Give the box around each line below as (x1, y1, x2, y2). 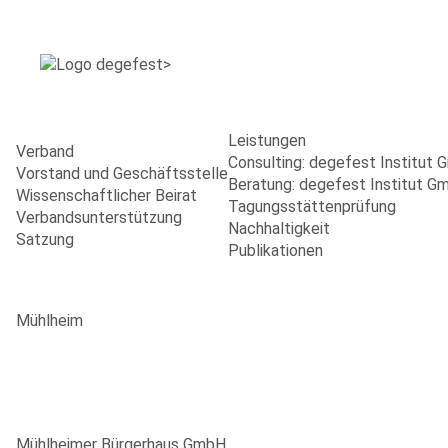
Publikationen (228, 241, 323, 260)
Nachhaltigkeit (228, 219, 330, 238)
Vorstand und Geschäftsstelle (16, 164, 228, 183)
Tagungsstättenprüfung (228, 197, 396, 216)
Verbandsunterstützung (16, 208, 182, 227)
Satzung (16, 230, 74, 249)
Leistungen (228, 131, 306, 150)
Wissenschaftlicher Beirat (16, 186, 197, 205)
